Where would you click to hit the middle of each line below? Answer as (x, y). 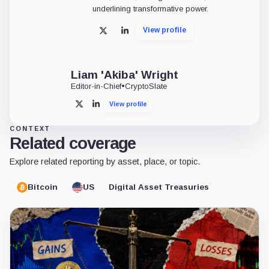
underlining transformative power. (150, 8)
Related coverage (73, 143)
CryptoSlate (146, 86)
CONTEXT (30, 128)
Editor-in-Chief (96, 86)
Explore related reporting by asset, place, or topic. (105, 161)
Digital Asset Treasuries (159, 187)
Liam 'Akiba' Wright (125, 74)
